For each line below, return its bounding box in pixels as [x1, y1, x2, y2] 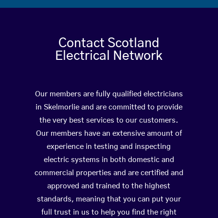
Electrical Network [55, 50, 163, 63]
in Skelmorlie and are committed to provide [35, 104, 182, 111]
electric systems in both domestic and [43, 156, 174, 164]
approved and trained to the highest [47, 182, 171, 190]
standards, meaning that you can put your [36, 196, 181, 203]
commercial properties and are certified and [34, 169, 183, 177]
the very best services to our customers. [39, 117, 179, 125]
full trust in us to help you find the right [41, 209, 177, 217]
